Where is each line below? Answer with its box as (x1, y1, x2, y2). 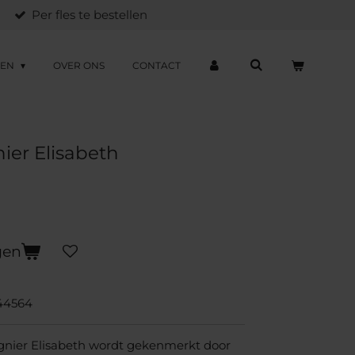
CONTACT (132, 59, 181, 71)
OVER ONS (52, 59, 105, 71)
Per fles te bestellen (32, 6, 148, 22)
